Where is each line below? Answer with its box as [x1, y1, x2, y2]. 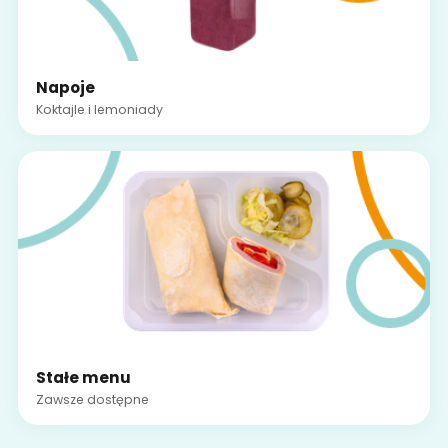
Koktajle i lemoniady [35, 100, 163, 118]
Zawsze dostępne [35, 390, 149, 408]
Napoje [35, 76, 95, 98]
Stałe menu [35, 366, 131, 388]
